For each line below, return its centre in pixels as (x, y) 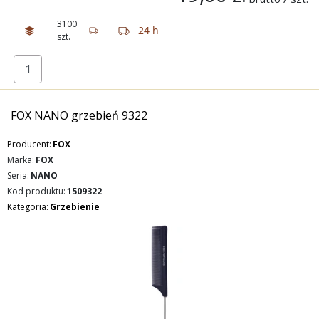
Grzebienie (75, 207)
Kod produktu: (36, 191)
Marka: (21, 160)
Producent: (29, 144)
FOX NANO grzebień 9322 (79, 115)
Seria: (18, 176)
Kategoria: (28, 207)
